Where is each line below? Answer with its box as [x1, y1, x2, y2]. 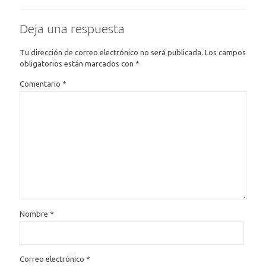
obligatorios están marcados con [20, 59, 135, 68]
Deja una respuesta [20, 21, 125, 36]
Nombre [20, 210, 50, 218]
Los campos [205, 48, 246, 57]
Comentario [20, 80, 62, 88]
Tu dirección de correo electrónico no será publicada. [20, 48, 203, 57]
